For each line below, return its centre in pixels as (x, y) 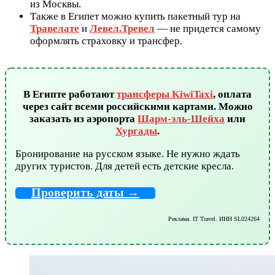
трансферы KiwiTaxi (165, 95)
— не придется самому (208, 29)
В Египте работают (70, 95)
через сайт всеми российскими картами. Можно (137, 107)
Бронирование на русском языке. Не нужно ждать (128, 154)
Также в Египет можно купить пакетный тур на (135, 17)
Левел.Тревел (122, 29)
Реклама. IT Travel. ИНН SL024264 (214, 219)
